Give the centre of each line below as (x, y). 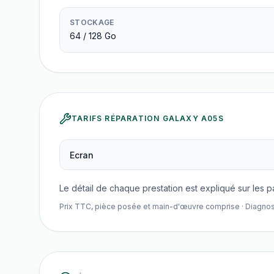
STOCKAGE (92, 22)
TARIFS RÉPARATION (117, 118)
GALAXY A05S (193, 118)
